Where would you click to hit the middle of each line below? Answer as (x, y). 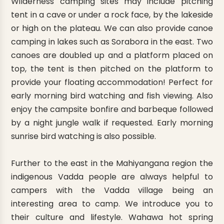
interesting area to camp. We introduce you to (112, 204)
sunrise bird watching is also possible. (84, 136)
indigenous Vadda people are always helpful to (112, 177)
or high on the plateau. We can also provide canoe (112, 28)
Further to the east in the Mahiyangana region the (112, 163)
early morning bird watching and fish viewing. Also (112, 96)
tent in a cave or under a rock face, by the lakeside (112, 15)
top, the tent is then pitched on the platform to (112, 69)
